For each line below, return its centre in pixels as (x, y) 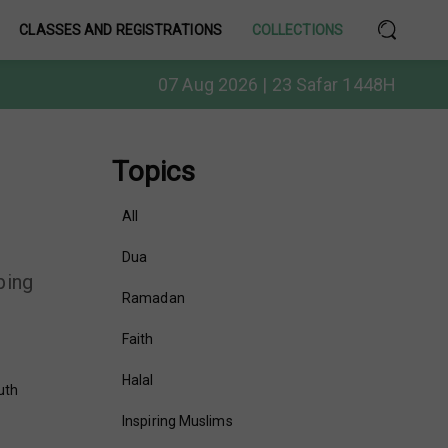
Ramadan (153, 298)
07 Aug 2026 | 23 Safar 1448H (277, 84)
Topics (153, 171)
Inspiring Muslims (177, 421)
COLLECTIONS (297, 30)
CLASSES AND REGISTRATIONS (120, 30)
